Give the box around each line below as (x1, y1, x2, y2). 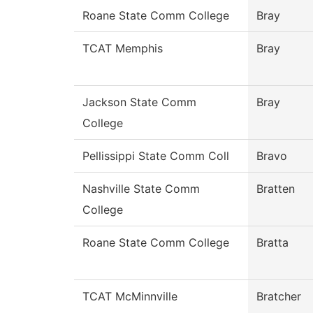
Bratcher (256, 289, 301, 304)
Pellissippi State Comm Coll (82, 149, 229, 163)
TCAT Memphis (82, 41, 163, 56)
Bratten (256, 182, 295, 196)
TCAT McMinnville (82, 289, 177, 304)
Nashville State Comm (82, 182, 200, 196)
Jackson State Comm (82, 95, 196, 110)
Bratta (256, 235, 289, 250)
